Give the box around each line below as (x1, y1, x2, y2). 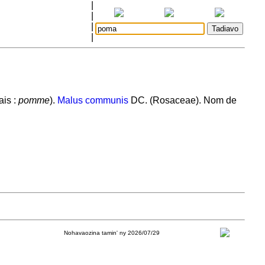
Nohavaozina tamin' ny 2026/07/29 (63, 230, 160, 236)
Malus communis (57, 95, 128, 105)
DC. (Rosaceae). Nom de (128, 95, 237, 105)
